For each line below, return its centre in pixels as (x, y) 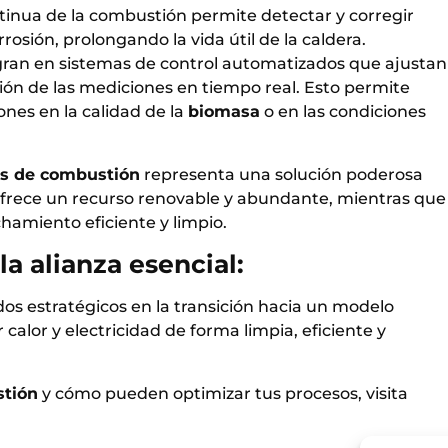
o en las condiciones (343, 112)
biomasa (224, 112)
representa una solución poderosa (281, 174)
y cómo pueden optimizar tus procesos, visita (223, 393)
